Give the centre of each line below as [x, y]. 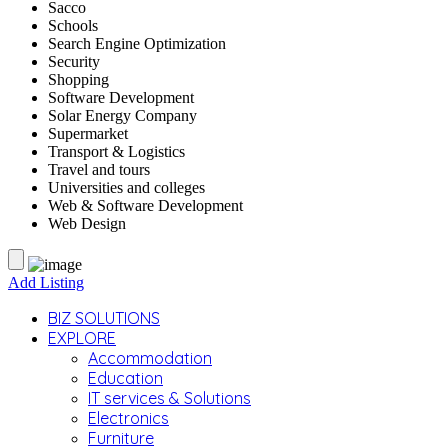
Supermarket [88, 133]
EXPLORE [82, 338]
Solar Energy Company [122, 115]
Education [125, 378]
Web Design [87, 223]
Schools [73, 25]
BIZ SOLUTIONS [104, 318]
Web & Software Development [145, 205]
